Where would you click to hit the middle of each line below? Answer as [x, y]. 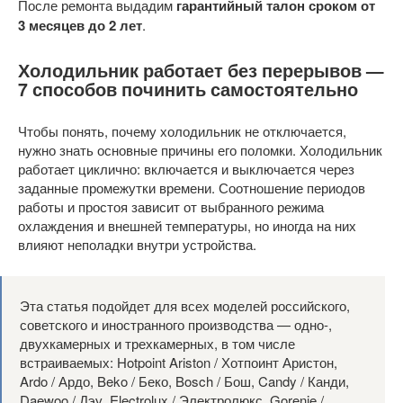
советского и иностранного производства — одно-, [176, 325]
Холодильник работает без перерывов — [201, 71]
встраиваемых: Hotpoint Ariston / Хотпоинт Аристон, [179, 363]
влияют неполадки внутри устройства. [137, 245]
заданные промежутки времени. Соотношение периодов [192, 188]
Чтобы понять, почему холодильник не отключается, [182, 131]
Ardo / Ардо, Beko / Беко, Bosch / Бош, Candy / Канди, [184, 381]
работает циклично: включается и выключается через [186, 169]
